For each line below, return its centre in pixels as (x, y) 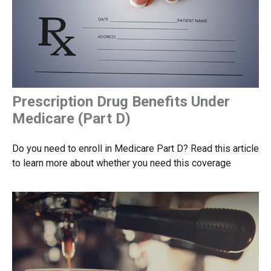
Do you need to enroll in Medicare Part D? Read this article (135, 148)
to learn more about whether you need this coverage (122, 163)
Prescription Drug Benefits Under (121, 101)
